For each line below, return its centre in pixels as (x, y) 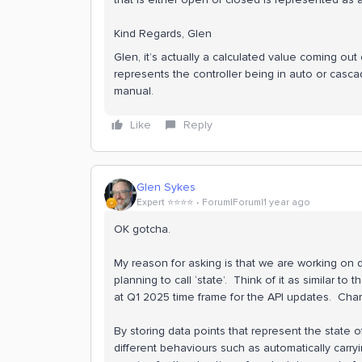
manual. (135, 90)
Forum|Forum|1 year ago (256, 203)
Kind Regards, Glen (163, 33)
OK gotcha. (142, 229)
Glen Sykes (166, 187)
